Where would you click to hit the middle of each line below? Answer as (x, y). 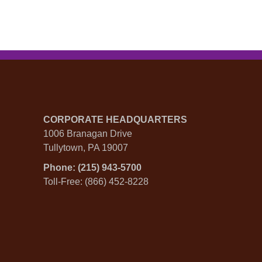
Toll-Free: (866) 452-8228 (96, 182)
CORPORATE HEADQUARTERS (115, 120)
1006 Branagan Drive (87, 134)
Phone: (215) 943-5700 (92, 168)
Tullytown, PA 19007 (85, 148)
